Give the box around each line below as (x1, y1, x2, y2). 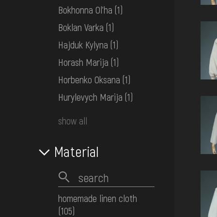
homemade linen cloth (58, 192, 137, 204)
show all (58, 115, 87, 127)
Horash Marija (58, 56, 108, 68)
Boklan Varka (58, 21, 104, 33)
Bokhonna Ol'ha (58, 4, 112, 16)
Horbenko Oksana (58, 74, 120, 86)
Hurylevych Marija (58, 91, 123, 103)
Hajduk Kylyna (58, 39, 108, 51)
